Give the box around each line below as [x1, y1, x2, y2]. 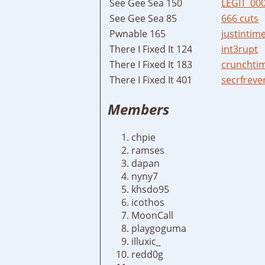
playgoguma [131, 222, 186, 235]
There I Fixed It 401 [109, 73, 192, 86]
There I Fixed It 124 [109, 42, 192, 56]
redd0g [131, 248, 163, 261]
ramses [131, 144, 164, 157]
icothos [131, 196, 164, 209]
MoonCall [131, 209, 173, 222]
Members [108, 99, 169, 119]
